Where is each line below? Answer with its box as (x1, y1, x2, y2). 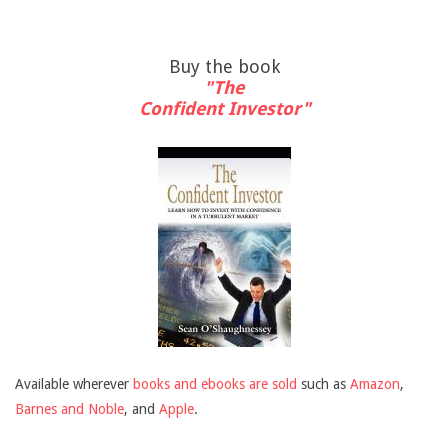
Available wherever (15, 375, 133, 392)
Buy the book (168, 55, 280, 77)
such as (301, 375, 350, 392)
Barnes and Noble (15, 400, 124, 417)
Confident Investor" (138, 97, 310, 119)
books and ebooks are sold (133, 375, 301, 392)
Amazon (350, 375, 400, 392)
